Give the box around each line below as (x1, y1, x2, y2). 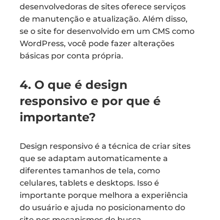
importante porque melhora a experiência (20, 191, 188, 200)
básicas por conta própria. (20, 51, 123, 60)
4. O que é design (20, 78, 128, 92)
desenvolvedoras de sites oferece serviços (20, 2, 186, 11)
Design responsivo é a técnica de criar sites (20, 141, 191, 151)
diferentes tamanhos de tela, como (20, 166, 160, 175)
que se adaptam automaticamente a (20, 154, 168, 163)
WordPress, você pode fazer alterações (20, 39, 174, 48)
